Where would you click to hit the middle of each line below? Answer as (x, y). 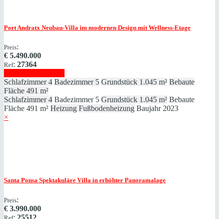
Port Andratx (22, 28)
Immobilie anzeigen (34, 73)
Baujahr (149, 109)
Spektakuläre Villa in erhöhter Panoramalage (102, 180)
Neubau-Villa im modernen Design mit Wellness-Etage (115, 28)
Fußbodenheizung (107, 109)
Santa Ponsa (21, 180)
